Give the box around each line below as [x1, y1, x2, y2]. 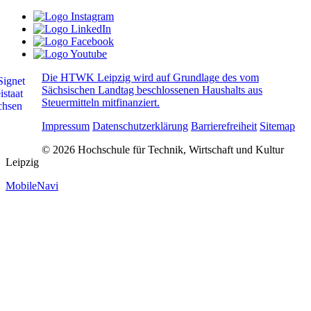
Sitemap [260, 119, 295, 132]
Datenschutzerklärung [92, 119, 188, 132]
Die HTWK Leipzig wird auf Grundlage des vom [42, 71, 259, 83]
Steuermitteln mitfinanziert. [42, 96, 160, 108]
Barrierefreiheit [191, 119, 257, 132]
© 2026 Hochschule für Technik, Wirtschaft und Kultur [42, 143, 284, 155]
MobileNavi [6, 179, 58, 192]
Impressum [42, 119, 90, 132]
